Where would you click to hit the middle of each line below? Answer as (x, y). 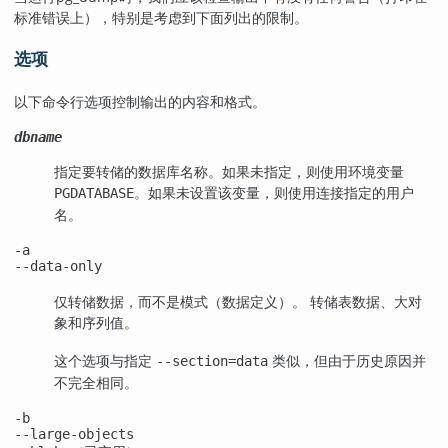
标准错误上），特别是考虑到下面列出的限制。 (161, 18)
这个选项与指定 (105, 360)
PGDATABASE (94, 193)
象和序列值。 (96, 323)
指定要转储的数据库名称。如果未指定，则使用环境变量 (229, 172)
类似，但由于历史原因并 (347, 360)
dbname (38, 136)
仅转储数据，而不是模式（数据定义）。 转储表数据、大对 (238, 302)
